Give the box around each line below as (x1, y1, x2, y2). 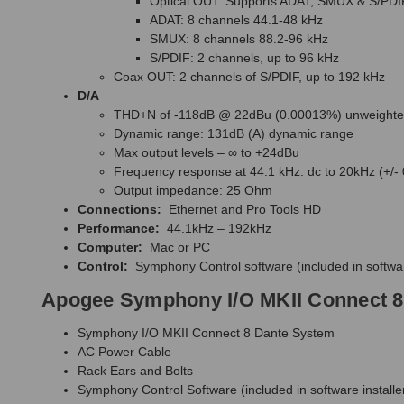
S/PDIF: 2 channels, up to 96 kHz (150, 50, 339, 66)
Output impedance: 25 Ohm (114, 183, 272, 198)
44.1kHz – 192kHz (167, 221, 271, 236)
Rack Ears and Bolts (78, 363, 193, 379)
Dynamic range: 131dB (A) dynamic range (114, 126, 353, 142)
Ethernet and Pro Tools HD (169, 202, 321, 217)
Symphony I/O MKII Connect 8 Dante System (78, 326, 335, 341)
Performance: (78, 221, 167, 236)
